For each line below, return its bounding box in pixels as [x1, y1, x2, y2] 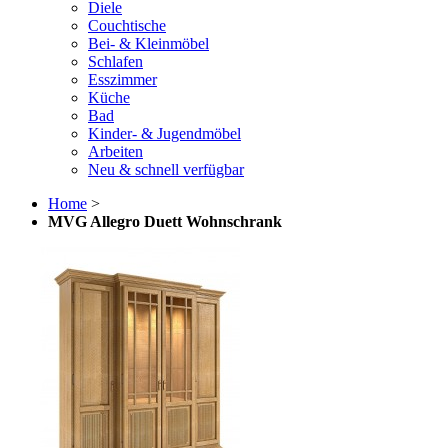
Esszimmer [88, 71, 157, 88]
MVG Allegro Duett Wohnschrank [48, 213, 282, 230]
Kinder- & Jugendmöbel [88, 125, 241, 142]
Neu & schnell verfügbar [88, 161, 244, 178]
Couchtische [88, 17, 166, 34]
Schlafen [88, 53, 143, 70]
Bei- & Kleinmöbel [88, 35, 209, 52]
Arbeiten [88, 143, 143, 160]
